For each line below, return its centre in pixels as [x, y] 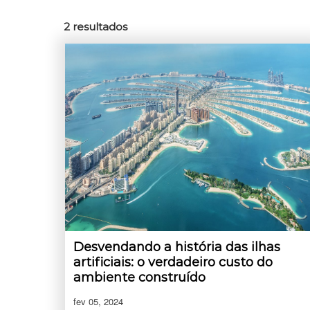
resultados [100, 27]
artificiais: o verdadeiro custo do [173, 263]
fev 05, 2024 [98, 302]
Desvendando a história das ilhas [177, 247]
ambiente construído [139, 278]
